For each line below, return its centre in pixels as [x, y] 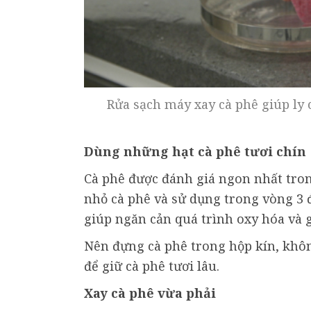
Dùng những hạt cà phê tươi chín [195, 152]
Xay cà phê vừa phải [152, 293]
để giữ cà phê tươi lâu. [152, 266]
